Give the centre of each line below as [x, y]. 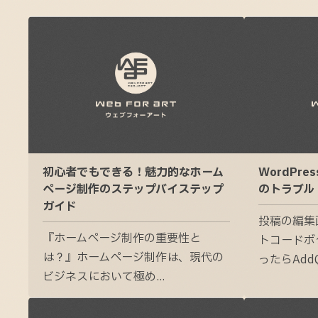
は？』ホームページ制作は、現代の [133, 258]
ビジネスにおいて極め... [104, 277]
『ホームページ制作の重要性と [122, 239]
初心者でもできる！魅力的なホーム [133, 173]
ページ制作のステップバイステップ [133, 190]
